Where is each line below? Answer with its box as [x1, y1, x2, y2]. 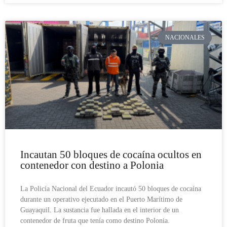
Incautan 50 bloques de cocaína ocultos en [20, 148, 202, 161]
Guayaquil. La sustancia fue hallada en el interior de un [20, 206, 179, 214]
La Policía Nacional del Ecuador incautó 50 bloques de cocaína [20, 184, 201, 193]
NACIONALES [165, 34, 205, 42]
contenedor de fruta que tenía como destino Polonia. [20, 216, 170, 224]
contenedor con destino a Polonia [20, 159, 164, 171]
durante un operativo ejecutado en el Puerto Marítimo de [20, 195, 182, 203]
